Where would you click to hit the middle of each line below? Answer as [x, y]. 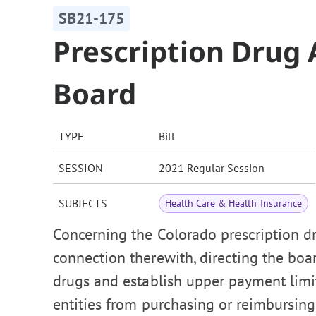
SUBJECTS [83, 203]
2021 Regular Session [212, 168]
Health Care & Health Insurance [233, 203]
